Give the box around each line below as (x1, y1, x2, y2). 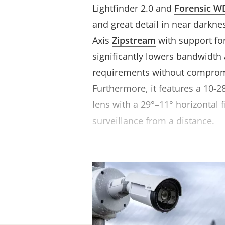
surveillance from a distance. (92, 115, 214, 127)
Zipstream (112, 34, 156, 46)
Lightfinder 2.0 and (92, 2, 174, 14)
